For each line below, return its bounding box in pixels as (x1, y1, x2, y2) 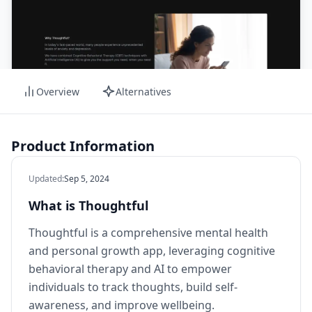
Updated (29, 173, 62, 185)
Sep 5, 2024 (64, 173, 109, 185)
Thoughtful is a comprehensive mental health (29, 225, 268, 241)
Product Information (11, 136, 155, 156)
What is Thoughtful (29, 197, 148, 214)
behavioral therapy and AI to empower (29, 261, 232, 277)
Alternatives (116, 84, 171, 98)
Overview (36, 84, 79, 98)
